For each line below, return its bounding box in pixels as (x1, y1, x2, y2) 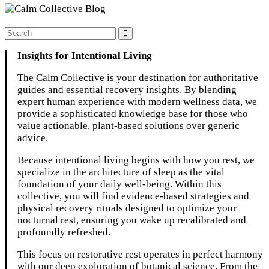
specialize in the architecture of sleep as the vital (17, 166, 225, 178)
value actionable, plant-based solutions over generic (17, 120, 240, 132)
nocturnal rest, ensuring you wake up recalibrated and (17, 214, 247, 226)
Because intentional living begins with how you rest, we (17, 154, 255, 166)
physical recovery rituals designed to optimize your (17, 202, 237, 214)
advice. (17, 132, 49, 144)
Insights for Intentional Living (17, 50, 153, 62)
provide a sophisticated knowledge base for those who (17, 108, 249, 120)
